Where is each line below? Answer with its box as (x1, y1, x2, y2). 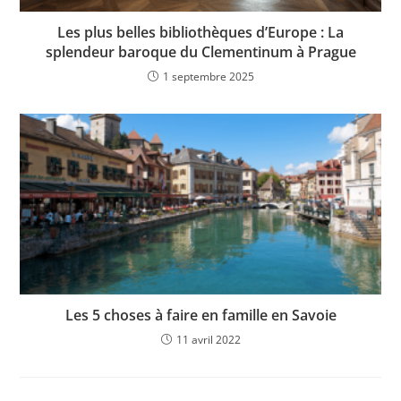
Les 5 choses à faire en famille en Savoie (64, 304, 337, 325)
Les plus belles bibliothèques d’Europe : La (57, 22, 344, 43)
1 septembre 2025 (162, 69, 254, 85)
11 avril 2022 (175, 331, 241, 347)
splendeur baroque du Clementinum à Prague (45, 42, 356, 63)
